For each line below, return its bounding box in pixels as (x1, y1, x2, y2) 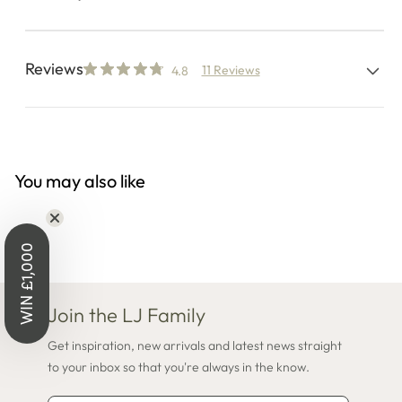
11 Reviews (201, 61, 260, 78)
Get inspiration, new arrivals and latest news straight (48, 336, 342, 354)
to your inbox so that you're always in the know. (48, 358, 310, 375)
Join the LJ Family (48, 301, 205, 328)
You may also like (14, 169, 145, 192)
